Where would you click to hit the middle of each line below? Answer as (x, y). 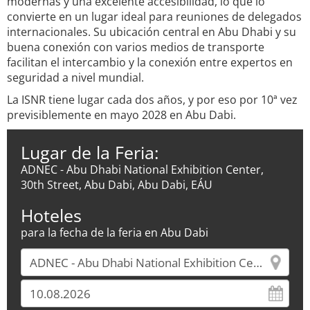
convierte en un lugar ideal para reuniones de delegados (154, 17)
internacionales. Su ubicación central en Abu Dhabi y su (152, 32)
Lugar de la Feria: (90, 152)
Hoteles (51, 215)
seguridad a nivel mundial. (75, 77)
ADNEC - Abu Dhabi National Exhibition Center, (142, 170)
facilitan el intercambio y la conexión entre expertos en (150, 62)
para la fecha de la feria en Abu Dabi (115, 232)
